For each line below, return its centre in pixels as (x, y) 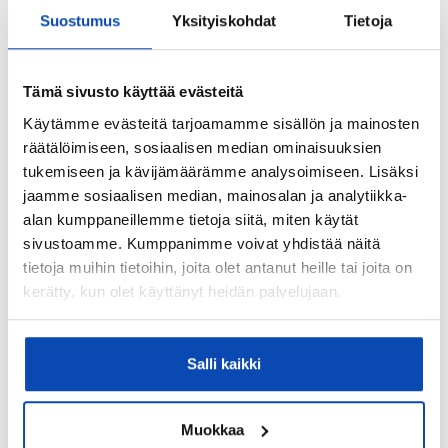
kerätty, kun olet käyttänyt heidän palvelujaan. (182, 291)
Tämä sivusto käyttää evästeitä (133, 92)
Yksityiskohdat (224, 21)
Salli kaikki (224, 364)
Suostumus (80, 21)
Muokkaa (213, 429)
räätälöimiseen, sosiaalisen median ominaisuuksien (202, 147)
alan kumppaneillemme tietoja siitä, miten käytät (190, 219)
